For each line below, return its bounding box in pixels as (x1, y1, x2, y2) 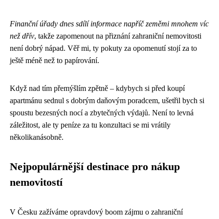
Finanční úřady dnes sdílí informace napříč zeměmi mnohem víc (10, 19, 209, 28)
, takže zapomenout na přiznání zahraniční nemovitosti (34, 31, 201, 40)
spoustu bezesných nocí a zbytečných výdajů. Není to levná (10, 108, 194, 117)
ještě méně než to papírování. (10, 56, 99, 65)
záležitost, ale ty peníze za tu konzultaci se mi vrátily (10, 120, 171, 129)
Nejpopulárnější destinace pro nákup (10, 160, 180, 173)
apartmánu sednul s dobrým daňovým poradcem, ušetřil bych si (10, 96, 204, 105)
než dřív (10, 31, 34, 40)
